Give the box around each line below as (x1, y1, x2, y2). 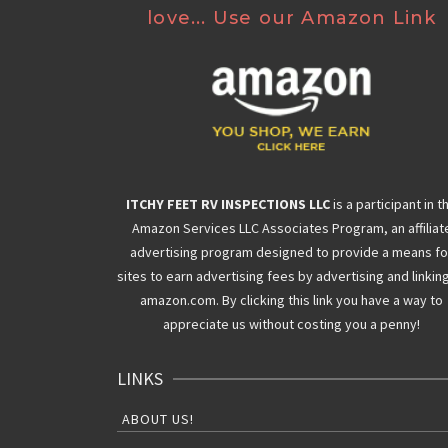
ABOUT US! (122, 410, 194, 429)
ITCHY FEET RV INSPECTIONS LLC (126, 195, 331, 214)
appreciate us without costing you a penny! (163, 315, 421, 334)
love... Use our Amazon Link (147, 7, 437, 30)
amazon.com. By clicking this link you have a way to (140, 291, 444, 310)
